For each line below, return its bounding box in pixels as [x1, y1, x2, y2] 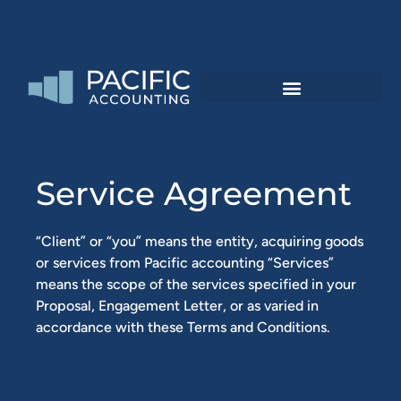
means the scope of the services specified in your [36, 276, 356, 294]
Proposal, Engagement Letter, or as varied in [36, 297, 319, 315]
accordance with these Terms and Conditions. [36, 319, 330, 337]
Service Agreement [36, 174, 352, 214]
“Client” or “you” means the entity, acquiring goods [36, 233, 363, 251]
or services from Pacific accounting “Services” [36, 254, 334, 272]
